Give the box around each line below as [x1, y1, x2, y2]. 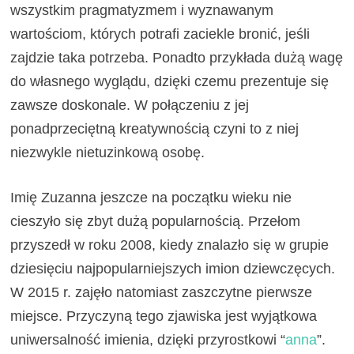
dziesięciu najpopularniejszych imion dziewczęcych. [10, 260, 336, 277]
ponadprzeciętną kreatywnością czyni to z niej [10, 120, 299, 137]
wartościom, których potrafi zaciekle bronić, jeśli [10, 25, 311, 42]
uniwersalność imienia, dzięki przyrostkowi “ [10, 331, 286, 348]
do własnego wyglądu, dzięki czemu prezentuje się [10, 73, 330, 89]
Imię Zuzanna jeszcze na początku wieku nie [10, 189, 292, 205]
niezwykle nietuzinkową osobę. [10, 144, 205, 160]
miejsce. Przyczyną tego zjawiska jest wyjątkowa [10, 307, 318, 324]
